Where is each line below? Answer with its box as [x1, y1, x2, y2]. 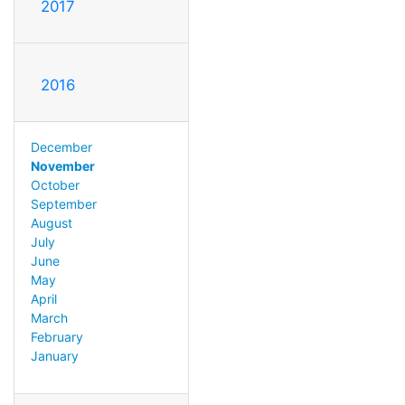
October [30, 176, 80, 193]
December [30, 138, 92, 155]
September [30, 195, 97, 212]
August [30, 214, 72, 231]
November [30, 157, 95, 174]
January [30, 347, 79, 363]
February [30, 328, 83, 344]
